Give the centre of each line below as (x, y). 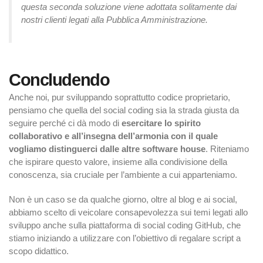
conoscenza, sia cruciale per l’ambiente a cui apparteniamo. (123, 175)
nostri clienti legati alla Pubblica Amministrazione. (114, 20)
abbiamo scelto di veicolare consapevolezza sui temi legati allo (128, 213)
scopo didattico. (39, 251)
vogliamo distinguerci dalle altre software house (107, 149)
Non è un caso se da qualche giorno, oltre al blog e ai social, (123, 200)
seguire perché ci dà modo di (65, 123)
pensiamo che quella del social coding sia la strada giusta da (124, 110)
